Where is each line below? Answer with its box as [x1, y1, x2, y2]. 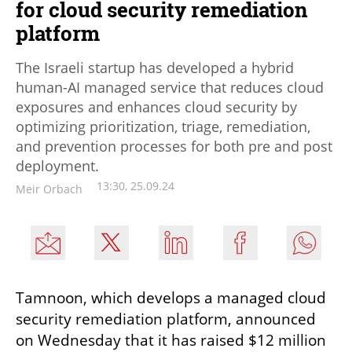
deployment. [16, 156, 99, 175]
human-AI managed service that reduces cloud [16, 77, 324, 97]
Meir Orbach [16, 181, 82, 196]
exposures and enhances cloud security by [16, 97, 297, 116]
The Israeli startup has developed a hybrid [16, 57, 294, 77]
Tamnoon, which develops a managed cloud [16, 287, 326, 308]
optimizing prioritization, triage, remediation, [16, 116, 310, 136]
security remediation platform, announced [16, 308, 316, 329]
